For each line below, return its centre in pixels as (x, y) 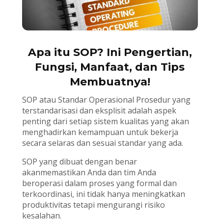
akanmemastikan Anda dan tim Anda (89, 172)
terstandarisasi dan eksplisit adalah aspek (99, 110)
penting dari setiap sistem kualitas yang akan (105, 121)
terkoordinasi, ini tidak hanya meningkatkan (103, 194)
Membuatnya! (110, 82)
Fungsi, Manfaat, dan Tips (110, 67)
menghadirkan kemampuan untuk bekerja (100, 132)
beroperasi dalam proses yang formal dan (99, 183)
